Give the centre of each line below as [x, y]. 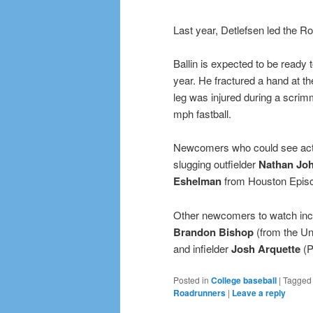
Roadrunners [199, 293]
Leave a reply [259, 293]
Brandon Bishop [213, 232]
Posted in [191, 280]
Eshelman [197, 181]
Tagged [297, 280]
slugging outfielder [216, 164]
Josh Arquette [266, 248]
